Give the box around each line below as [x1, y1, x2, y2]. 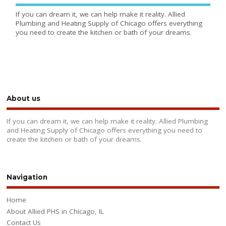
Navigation [7, 173, 48, 182]
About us [7, 94, 41, 102]
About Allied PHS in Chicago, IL [7, 206, 104, 216]
